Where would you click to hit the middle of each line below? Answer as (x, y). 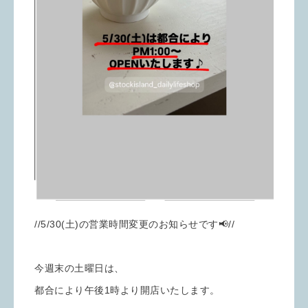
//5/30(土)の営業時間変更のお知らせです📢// (134, 224)
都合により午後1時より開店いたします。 (127, 290)
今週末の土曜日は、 (79, 268)
